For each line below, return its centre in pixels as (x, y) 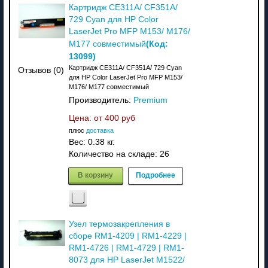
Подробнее (155, 174)
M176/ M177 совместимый (109, 86)
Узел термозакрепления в (119, 224)
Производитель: (101, 100)
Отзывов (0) (41, 71)
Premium (150, 100)
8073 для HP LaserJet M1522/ (127, 260)
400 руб (120, 118)
